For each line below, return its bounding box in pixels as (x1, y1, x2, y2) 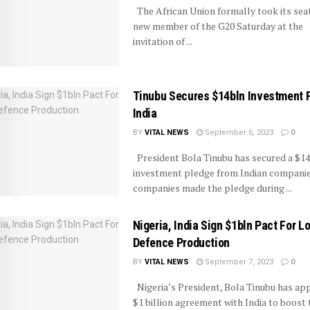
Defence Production (132, 235, 230, 250)
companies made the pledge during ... (132, 181, 292, 195)
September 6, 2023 (202, 128, 273, 138)
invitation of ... (132, 34, 192, 48)
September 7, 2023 (202, 257, 273, 267)
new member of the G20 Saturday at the (132, 19, 303, 33)
